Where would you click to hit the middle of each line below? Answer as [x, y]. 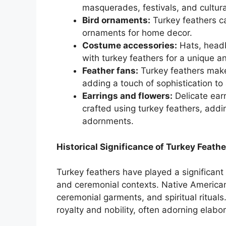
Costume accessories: [130, 46]
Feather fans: [110, 71]
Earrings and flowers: [127, 96]
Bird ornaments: [116, 20]
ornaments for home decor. [137, 33]
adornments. [108, 121]
